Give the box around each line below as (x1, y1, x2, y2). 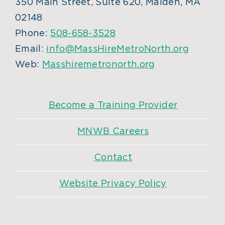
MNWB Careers (77, 127, 149, 136)
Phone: (15, 29, 51, 38)
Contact (93, 153, 133, 162)
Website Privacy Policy (59, 179, 167, 188)
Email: (15, 45, 47, 54)
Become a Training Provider (48, 101, 178, 110)
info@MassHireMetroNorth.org (46, 45, 189, 54)
